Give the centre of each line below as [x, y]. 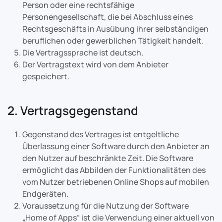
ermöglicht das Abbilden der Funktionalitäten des [114, 170]
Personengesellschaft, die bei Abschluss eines [108, 17]
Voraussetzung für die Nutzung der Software [106, 206]
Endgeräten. [45, 194]
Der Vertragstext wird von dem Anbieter [95, 64]
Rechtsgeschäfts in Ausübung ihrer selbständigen [115, 29]
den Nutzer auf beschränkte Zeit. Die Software [108, 158]
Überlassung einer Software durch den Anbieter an [116, 146]
